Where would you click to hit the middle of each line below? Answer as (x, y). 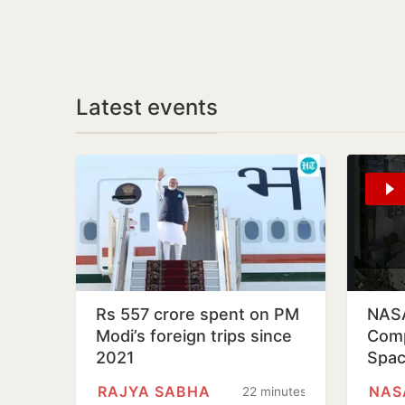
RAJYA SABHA (154, 391)
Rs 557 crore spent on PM (198, 314)
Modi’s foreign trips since (194, 336)
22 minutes (275, 391)
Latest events (147, 107)
